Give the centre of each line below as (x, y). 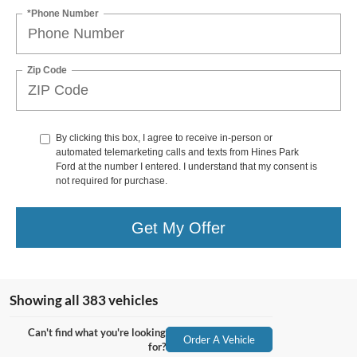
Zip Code (47, 70)
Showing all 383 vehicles (84, 300)
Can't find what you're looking (97, 333)
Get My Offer (178, 228)
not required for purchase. (112, 181)
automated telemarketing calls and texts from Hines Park (177, 153)
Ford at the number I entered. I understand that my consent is (186, 167)
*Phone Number (63, 13)
